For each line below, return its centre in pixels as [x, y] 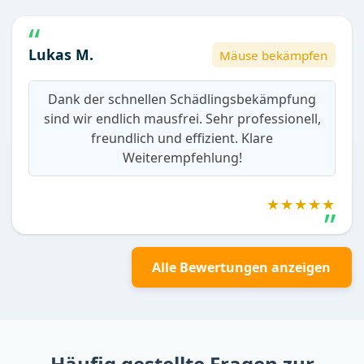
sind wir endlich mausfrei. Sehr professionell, [182, 119]
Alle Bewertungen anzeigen [242, 268]
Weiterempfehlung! [182, 158]
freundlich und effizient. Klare [182, 139]
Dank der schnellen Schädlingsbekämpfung [182, 100]
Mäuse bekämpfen [274, 55]
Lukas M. [61, 55]
